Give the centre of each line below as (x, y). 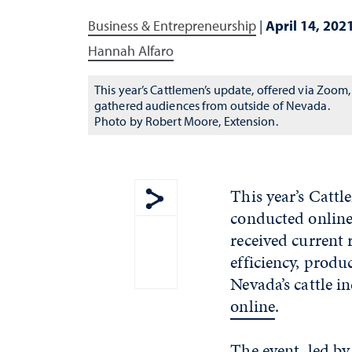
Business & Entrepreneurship (172, 25)
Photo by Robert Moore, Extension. (186, 121)
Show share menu (208, 220)
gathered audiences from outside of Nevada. (212, 105)
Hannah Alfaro (131, 50)
